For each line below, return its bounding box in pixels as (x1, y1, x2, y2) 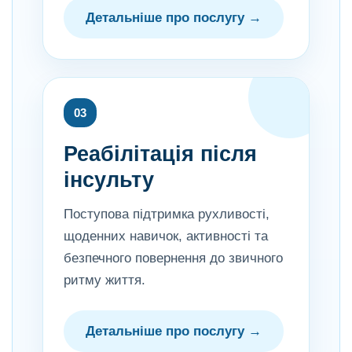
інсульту (64, 168, 154, 192)
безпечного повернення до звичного (64, 251, 283, 266)
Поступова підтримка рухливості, (64, 207, 269, 222)
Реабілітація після (64, 142, 257, 166)
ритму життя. (64, 273, 145, 288)
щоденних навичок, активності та (64, 229, 268, 244)
